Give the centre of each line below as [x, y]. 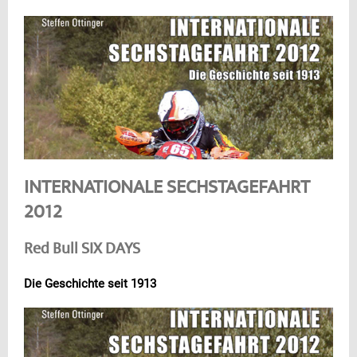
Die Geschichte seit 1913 [90, 284]
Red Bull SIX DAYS [82, 250]
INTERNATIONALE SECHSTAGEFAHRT [167, 189]
